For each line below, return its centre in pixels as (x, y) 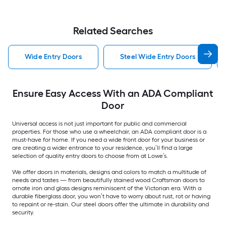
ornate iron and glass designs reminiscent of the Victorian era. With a (107, 188)
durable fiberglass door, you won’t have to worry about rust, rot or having (111, 196)
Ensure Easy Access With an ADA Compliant (113, 93)
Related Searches (113, 31)
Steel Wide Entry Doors (158, 56)
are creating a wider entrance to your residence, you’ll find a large (102, 148)
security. (23, 212)
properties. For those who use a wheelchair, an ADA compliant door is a (109, 131)
